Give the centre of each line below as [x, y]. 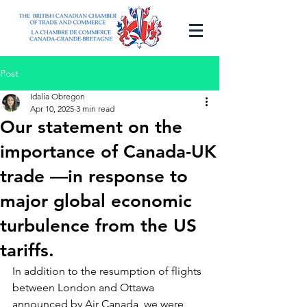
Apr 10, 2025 [52, 109]
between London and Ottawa [85, 287]
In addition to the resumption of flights [108, 271]
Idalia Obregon [58, 96]
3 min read [95, 109]
